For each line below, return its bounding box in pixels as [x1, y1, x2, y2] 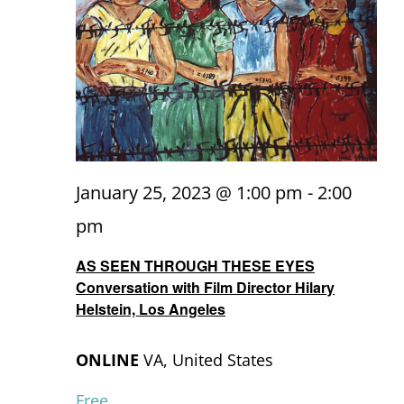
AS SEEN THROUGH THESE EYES [76, 254, 315, 276]
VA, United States [143, 348, 273, 371]
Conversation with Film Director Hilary [76, 276, 335, 298]
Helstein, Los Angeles [76, 298, 225, 319]
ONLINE [76, 348, 143, 371]
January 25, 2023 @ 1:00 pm [76, 179, 303, 205]
